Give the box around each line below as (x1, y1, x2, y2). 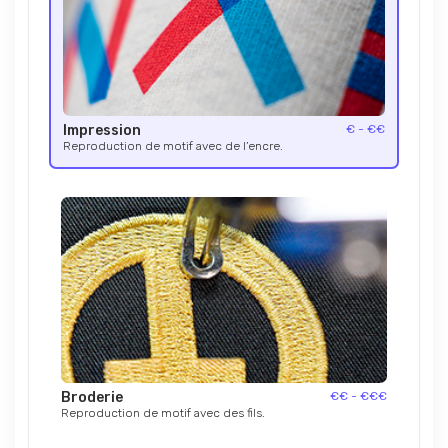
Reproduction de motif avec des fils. (61, 405, 265, 420)
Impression (63, 122, 141, 139)
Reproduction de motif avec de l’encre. (63, 139, 283, 153)
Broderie (61, 388, 123, 406)
